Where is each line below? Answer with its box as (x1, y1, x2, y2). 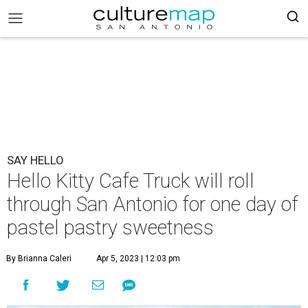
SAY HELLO (7, 153, 64, 167)
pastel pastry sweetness (7, 216, 214, 239)
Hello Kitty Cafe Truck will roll (7, 169, 254, 192)
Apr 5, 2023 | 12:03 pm (96, 254, 180, 263)
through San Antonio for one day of (7, 192, 298, 216)
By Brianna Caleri (6, 254, 71, 263)
